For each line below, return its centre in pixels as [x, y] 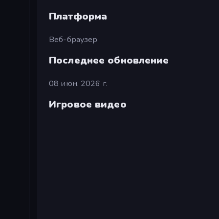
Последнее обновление [109, 60]
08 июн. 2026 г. [78, 83]
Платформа [78, 16]
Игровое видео [88, 105]
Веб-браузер [73, 39]
